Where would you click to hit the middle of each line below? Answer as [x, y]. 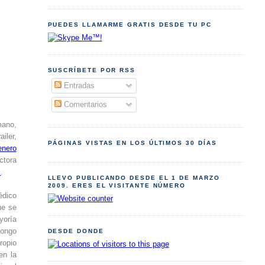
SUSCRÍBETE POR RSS [92, 70]
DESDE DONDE [76, 231]
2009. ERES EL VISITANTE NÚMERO [117, 186]
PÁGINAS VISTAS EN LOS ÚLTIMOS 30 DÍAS [132, 143]
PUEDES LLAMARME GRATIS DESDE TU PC [130, 24]
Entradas [78, 85]
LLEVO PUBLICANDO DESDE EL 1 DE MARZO [134, 178]
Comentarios [84, 105]
